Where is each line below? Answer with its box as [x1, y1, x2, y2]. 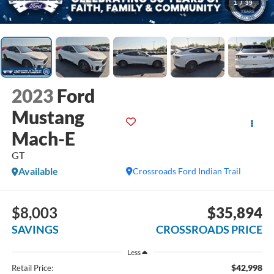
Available [18, 165, 58, 177]
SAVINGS [11, 222, 59, 236]
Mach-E [11, 127, 75, 150]
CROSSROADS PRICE [156, 222, 263, 236]
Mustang [11, 106, 84, 128]
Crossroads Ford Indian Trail [133, 166, 242, 177]
